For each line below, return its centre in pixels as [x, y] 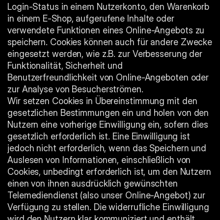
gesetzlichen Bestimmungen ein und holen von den [108, 113]
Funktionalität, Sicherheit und [65, 66]
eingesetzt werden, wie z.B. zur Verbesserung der [105, 54]
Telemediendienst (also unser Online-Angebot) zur [107, 195]
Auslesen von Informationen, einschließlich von [99, 160]
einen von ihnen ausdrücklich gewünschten [93, 183]
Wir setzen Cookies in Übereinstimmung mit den [102, 101]
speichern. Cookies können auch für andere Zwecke [110, 42]
